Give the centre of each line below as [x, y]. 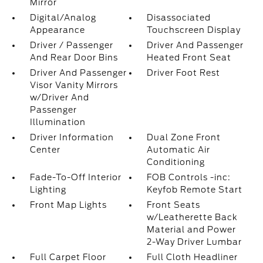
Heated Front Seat [189, 58]
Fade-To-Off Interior [75, 177]
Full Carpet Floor [68, 257]
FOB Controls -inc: [189, 177]
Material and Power [192, 230]
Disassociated [179, 18]
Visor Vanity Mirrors [74, 85]
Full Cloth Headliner [193, 257]
